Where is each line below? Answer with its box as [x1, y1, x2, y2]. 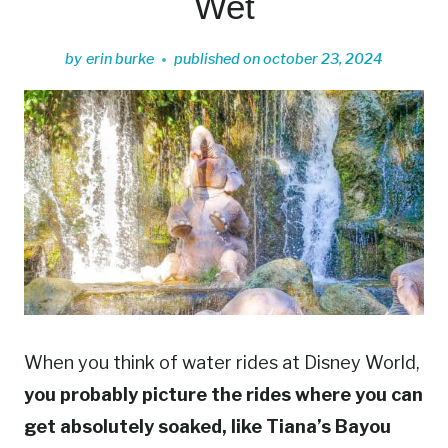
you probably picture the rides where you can [24, 384, 423, 406]
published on [173, 50, 260, 69]
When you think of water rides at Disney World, [24, 352, 420, 374]
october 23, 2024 [262, 50, 383, 69]
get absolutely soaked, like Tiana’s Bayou [24, 416, 391, 438]
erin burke [85, 50, 154, 69]
